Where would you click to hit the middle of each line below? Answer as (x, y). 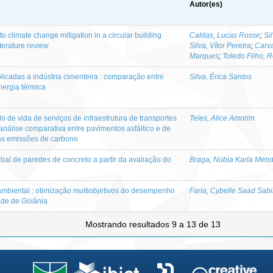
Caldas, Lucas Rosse (225, 35)
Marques (204, 56)
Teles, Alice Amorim (222, 118)
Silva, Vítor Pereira (220, 45)
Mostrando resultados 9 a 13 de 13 (154, 224)
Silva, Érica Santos (221, 76)
